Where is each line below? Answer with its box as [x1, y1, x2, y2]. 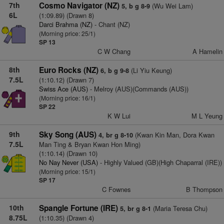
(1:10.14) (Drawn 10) [38, 148, 97, 158]
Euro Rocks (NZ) [38, 64, 98, 75]
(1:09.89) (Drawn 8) [38, 10, 94, 20]
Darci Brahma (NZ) [38, 19, 92, 29]
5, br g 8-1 [119, 204, 151, 213]
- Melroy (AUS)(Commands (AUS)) [87, 84, 188, 93]
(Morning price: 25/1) [38, 29, 95, 37]
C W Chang [97, 46, 131, 56]
